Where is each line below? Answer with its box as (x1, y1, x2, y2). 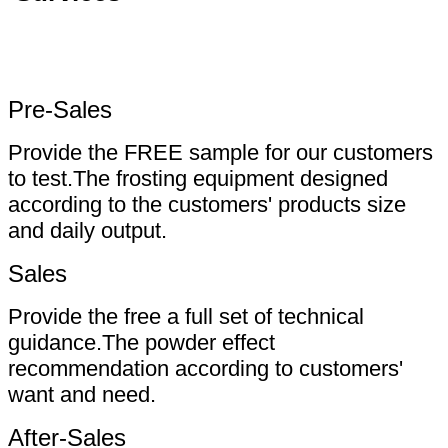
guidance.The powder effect (8, 330, 275, 356)
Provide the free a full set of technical (8, 304, 364, 330)
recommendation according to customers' (8, 356, 403, 382)
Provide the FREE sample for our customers (8, 140, 433, 166)
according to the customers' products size (8, 192, 406, 218)
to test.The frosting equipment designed (8, 166, 388, 192)
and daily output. (8, 218, 167, 244)
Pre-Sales (8, 96, 112, 124)
